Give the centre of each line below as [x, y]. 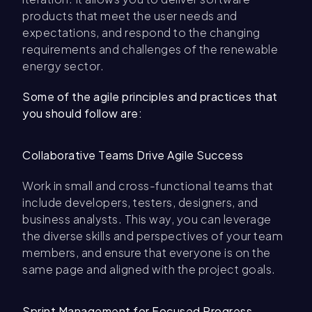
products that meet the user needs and [130, 16]
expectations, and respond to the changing [141, 32]
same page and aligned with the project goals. [149, 269]
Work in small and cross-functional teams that [148, 186]
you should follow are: [82, 113]
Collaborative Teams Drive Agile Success [133, 155]
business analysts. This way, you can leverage [147, 219]
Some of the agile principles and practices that [150, 96]
